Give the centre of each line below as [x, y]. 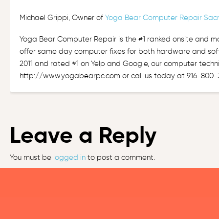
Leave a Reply [83, 135]
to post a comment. [120, 158]
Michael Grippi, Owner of [63, 17]
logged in [70, 158]
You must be [32, 158]
